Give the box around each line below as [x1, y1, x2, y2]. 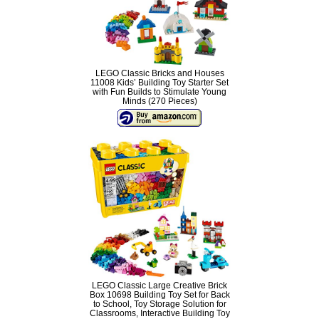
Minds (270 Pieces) [122, 95, 197, 106]
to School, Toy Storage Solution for [93, 299, 226, 310]
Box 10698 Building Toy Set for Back [89, 290, 230, 300]
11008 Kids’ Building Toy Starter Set [90, 77, 229, 88]
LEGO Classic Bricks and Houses [95, 68, 224, 78]
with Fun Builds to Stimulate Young [93, 86, 226, 97]
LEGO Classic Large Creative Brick [92, 281, 227, 291]
